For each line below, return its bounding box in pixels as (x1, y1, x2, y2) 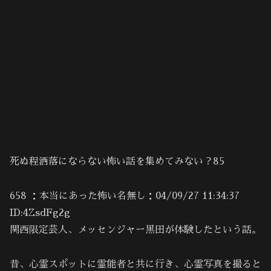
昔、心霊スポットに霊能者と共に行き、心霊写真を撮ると (10, 260, 261, 270)
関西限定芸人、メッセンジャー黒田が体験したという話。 (10, 225, 261, 235)
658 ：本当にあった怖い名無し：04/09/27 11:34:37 (10, 191, 240, 201)
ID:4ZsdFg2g (10, 208, 70, 218)
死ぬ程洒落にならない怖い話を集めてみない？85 (10, 157, 224, 167)
